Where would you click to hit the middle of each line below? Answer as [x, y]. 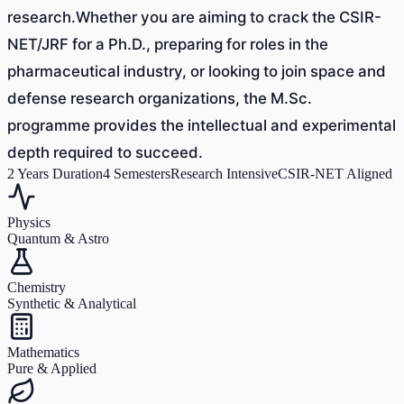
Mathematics [43, 352]
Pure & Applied [52, 368]
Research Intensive [224, 173]
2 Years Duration [55, 173]
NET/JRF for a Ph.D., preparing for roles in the [168, 44]
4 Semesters [137, 173]
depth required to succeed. [105, 152]
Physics [29, 222]
